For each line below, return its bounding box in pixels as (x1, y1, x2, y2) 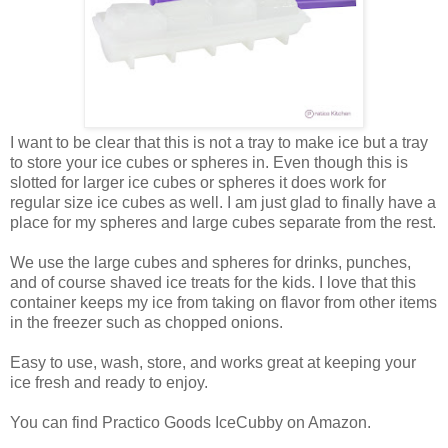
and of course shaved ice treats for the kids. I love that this (10, 273, 416, 291)
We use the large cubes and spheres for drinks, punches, (10, 253, 411, 271)
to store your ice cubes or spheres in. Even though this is (10, 153, 408, 171)
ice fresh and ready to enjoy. (10, 373, 208, 391)
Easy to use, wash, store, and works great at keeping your (10, 353, 416, 371)
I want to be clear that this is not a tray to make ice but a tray (10, 133, 428, 151)
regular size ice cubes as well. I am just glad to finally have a (10, 193, 436, 211)
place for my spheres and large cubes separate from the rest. (10, 213, 436, 231)
